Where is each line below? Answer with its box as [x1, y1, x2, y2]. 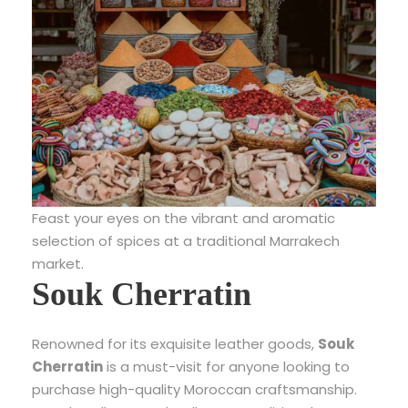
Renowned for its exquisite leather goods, [32, 334, 318, 354]
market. [32, 254, 84, 274]
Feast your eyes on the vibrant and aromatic [32, 209, 335, 229]
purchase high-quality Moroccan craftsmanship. [32, 380, 357, 400]
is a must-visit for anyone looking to [103, 357, 350, 377]
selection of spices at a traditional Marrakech [32, 231, 340, 251]
